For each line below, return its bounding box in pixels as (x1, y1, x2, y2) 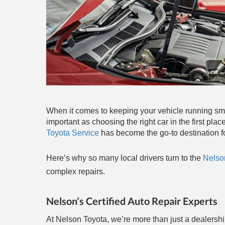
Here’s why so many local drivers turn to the (46, 154, 203, 163)
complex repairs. (46, 167, 105, 176)
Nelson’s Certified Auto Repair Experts (46, 195, 217, 207)
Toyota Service (46, 129, 101, 138)
